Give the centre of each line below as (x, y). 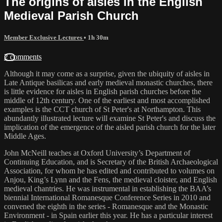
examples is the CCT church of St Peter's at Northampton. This (102, 109)
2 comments (23, 56)
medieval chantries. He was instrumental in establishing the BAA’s (108, 188)
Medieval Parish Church (71, 15)
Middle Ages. (25, 136)
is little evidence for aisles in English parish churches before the (103, 91)
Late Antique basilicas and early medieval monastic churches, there (108, 82)
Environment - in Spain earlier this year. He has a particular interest (108, 215)
